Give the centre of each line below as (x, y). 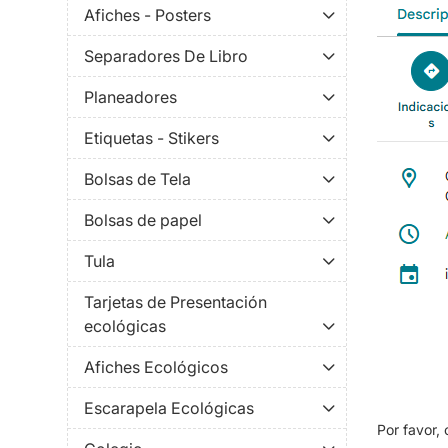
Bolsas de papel (143, 220)
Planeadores (130, 97)
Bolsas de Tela (137, 179)
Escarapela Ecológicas (169, 408)
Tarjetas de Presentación (175, 302)
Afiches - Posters (147, 15)
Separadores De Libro (166, 56)
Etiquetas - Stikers (151, 138)
